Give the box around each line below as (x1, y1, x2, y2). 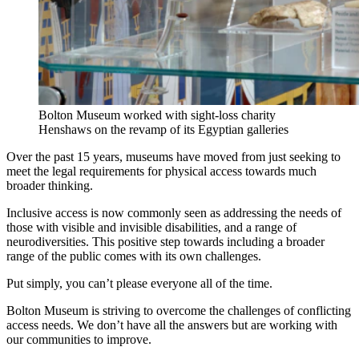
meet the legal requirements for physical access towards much (6, 164, 317, 179)
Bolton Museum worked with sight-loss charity (38, 108, 276, 123)
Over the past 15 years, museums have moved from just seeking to (6, 150, 341, 164)
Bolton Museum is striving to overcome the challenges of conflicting (6, 304, 351, 318)
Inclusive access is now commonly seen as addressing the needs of (6, 206, 341, 220)
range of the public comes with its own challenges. (6, 249, 264, 264)
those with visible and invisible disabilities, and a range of (6, 220, 296, 235)
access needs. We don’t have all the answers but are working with (6, 318, 337, 333)
